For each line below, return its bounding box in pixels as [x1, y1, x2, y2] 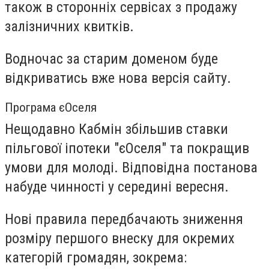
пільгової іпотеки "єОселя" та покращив [5, 140, 249, 157]
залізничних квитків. [5, 18, 134, 35]
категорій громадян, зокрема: [5, 249, 187, 266]
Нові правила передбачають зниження [5, 210, 243, 228]
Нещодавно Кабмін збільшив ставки [5, 121, 228, 138]
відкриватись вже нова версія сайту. [5, 69, 231, 86]
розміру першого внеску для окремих [5, 229, 235, 247]
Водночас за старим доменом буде [5, 50, 218, 67]
